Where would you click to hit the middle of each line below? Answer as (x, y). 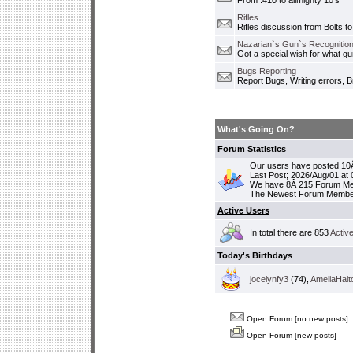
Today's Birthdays (255, 255)
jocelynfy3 (269, 279)
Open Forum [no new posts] (296, 319)
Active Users (243, 210)
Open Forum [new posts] (290, 335)
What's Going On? (256, 129)
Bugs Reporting (267, 71)
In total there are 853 (290, 232)
